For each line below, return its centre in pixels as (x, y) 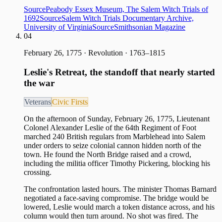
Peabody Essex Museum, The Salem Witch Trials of (127, 9)
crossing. (38, 172)
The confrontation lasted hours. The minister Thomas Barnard (120, 189)
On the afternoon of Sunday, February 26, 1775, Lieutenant (117, 119)
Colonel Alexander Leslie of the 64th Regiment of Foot (110, 128)
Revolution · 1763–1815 (127, 53)
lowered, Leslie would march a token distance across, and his (119, 207)
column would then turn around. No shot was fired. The (111, 216)
